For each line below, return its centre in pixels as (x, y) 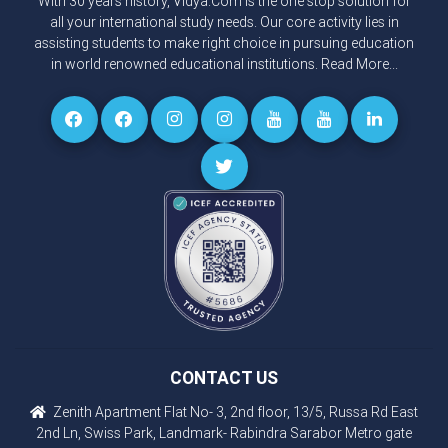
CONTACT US (224, 377)
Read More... (359, 63)
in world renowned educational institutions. (185, 63)
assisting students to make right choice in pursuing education (224, 42)
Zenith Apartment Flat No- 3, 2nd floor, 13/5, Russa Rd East (233, 411)
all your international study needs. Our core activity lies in (224, 21)
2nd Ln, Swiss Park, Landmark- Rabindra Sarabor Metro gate (224, 432)
